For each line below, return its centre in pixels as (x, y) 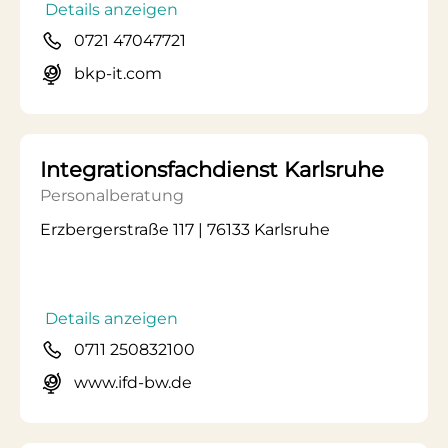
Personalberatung (112, 195)
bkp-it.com (118, 73)
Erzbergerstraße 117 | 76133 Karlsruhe (185, 229)
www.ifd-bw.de (133, 382)
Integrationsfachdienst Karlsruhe (212, 169)
